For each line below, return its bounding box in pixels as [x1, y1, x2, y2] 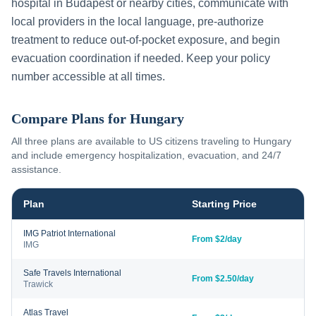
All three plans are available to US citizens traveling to [11, 135, 253, 147]
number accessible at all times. [11, 71, 165, 83]
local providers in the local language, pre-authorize [11, 16, 264, 28]
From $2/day [192, 234, 242, 244]
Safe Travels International [23, 268, 121, 278]
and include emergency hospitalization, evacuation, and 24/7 [11, 150, 281, 161]
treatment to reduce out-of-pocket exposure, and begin [11, 34, 280, 46]
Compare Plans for [11, 111, 130, 126]
